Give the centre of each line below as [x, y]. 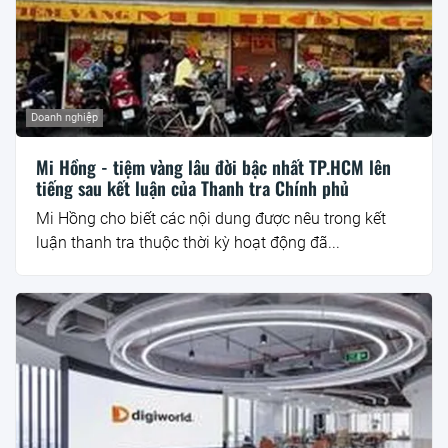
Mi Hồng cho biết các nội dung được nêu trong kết [211, 219]
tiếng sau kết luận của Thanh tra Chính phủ [192, 188]
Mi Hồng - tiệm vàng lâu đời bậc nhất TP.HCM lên [213, 167]
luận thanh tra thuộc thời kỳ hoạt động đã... [188, 243]
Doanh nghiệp [64, 118]
